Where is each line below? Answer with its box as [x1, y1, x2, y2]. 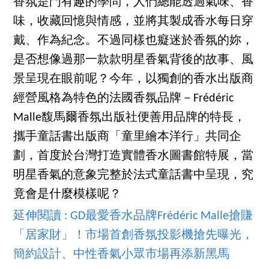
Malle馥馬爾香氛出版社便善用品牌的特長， [13, 112, 246, 124]
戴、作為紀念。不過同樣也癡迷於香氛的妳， [13, 35, 254, 47]
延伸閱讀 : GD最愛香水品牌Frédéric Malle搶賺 [13, 210, 253, 223]
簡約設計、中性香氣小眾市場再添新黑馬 [13, 249, 230, 261]
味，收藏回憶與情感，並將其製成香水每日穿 [13, 16, 254, 28]
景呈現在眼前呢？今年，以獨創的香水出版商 [13, 73, 254, 86]
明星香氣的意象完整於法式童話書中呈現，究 [13, 169, 254, 182]
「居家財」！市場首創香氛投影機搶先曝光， [13, 229, 254, 242]
